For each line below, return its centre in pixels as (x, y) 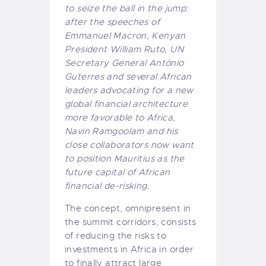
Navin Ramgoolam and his (121, 132)
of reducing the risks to (116, 236)
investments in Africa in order (129, 250)
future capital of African (118, 172)
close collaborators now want (129, 145)
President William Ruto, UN (124, 50)
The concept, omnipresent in (128, 209)
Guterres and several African (128, 77)
